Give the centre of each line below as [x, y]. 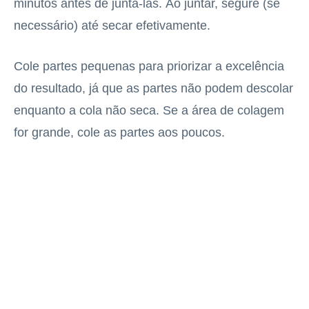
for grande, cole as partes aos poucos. [119, 133]
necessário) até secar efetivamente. [112, 26]
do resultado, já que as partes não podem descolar [153, 89]
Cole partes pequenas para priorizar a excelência [149, 67]
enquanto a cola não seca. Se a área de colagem [149, 111]
